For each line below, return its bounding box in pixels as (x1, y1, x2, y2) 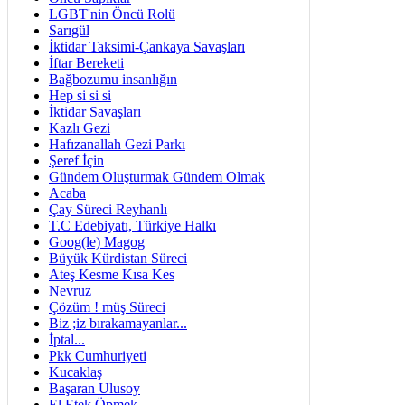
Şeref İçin (49, 153, 104, 168)
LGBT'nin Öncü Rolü (49, 6, 175, 22)
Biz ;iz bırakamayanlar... (49, 316, 187, 331)
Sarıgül (49, 23, 89, 38)
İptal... (49, 332, 85, 347)
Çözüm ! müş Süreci (49, 299, 165, 315)
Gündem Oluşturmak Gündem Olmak (49, 169, 265, 184)
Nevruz (49, 283, 91, 298)
